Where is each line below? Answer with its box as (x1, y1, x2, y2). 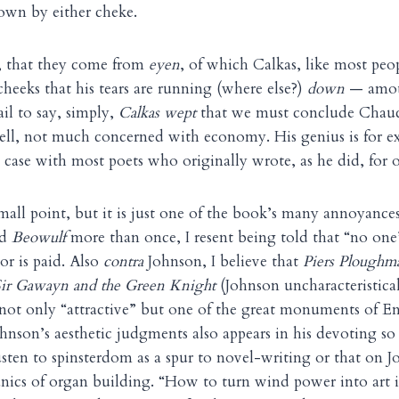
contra (103, 251, 143, 273)
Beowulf (12, 227, 66, 248)
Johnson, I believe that (143, 251, 303, 273)
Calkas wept (118, 102, 196, 124)
